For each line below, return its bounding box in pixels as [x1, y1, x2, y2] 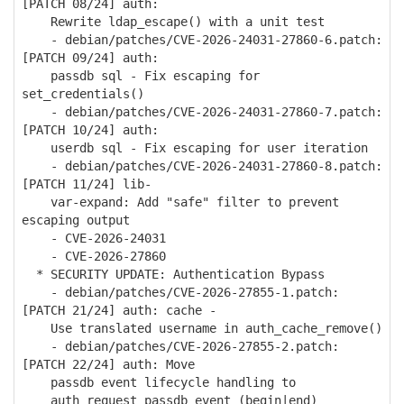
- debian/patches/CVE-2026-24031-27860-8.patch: [22, 159, 382, 173]
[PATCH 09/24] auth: [22, 50, 159, 65]
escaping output [22, 213, 130, 227]
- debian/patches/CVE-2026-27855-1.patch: [22, 285, 339, 299]
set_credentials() [22, 87, 144, 101]
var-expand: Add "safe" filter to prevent [22, 195, 339, 209]
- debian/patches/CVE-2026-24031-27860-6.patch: [22, 32, 382, 47]
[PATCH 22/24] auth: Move [22, 357, 195, 372]
